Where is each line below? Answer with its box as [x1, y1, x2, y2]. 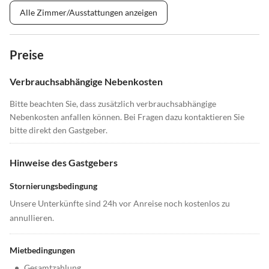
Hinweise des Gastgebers [10, 157, 118, 169]
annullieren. [10, 213, 54, 223]
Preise [10, 47, 44, 62]
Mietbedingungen [10, 245, 75, 256]
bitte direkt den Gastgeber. [10, 125, 107, 136]
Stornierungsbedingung [10, 181, 97, 192]
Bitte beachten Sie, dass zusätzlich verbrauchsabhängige [10, 98, 216, 109]
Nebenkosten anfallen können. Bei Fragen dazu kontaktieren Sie [10, 112, 244, 122]
